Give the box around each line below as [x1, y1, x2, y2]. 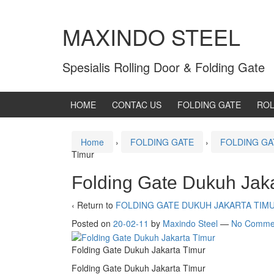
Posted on [72, 217, 113, 230]
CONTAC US [112, 98, 161, 111]
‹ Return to [72, 199, 116, 212]
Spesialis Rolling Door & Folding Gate [62, 58, 265, 76]
